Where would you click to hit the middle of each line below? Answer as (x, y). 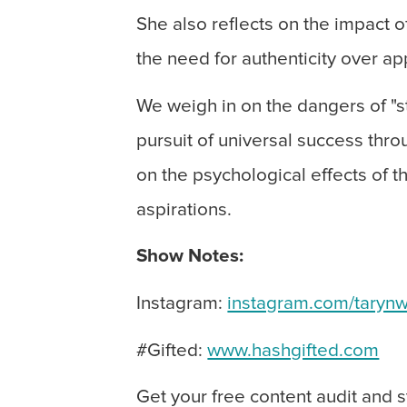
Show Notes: (190, 257)
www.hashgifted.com (293, 350)
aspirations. (184, 209)
